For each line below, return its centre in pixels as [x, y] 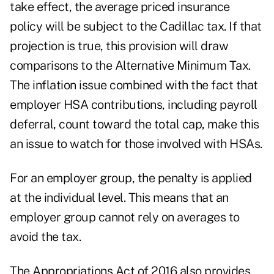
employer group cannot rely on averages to [125, 217]
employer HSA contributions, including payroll [134, 105]
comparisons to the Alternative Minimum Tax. [130, 66]
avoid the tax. [45, 237]
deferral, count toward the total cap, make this [135, 124]
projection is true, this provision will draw [119, 46]
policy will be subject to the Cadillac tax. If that [136, 27]
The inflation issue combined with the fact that [134, 85]
